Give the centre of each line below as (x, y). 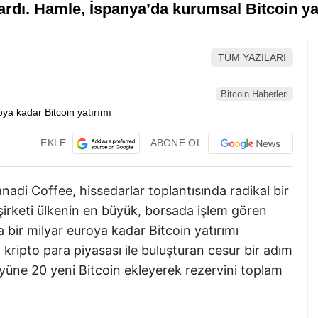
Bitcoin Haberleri (254, 94)
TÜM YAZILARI (252, 58)
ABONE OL (176, 142)
